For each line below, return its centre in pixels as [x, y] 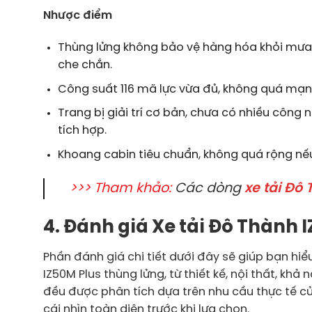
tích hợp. [82, 131]
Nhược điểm [78, 16]
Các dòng [208, 188]
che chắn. [85, 65]
